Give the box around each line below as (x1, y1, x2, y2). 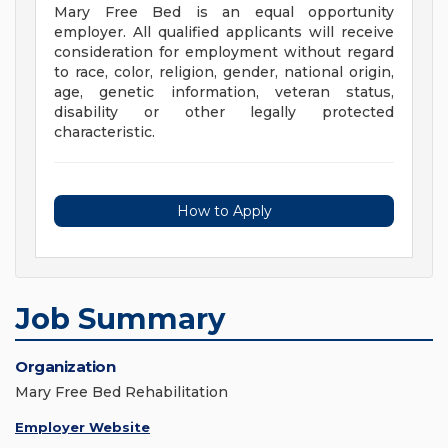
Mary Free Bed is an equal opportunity (54, 3, 394, 22)
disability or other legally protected (54, 103, 394, 122)
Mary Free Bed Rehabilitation (15, 383, 228, 402)
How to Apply (176, 202, 272, 221)
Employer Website (15, 419, 150, 436)
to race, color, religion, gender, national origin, (54, 63, 394, 82)
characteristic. (54, 123, 155, 142)
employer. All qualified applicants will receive (54, 23, 394, 42)
